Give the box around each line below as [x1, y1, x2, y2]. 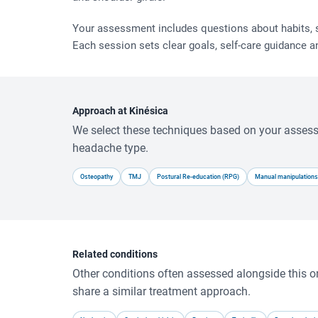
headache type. [72, 141, 148, 155]
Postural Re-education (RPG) [157, 172, 239, 180]
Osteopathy [80, 172, 113, 180]
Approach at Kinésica [72, 104, 168, 116]
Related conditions [72, 248, 158, 260]
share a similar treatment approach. [72, 285, 251, 298]
